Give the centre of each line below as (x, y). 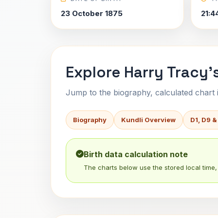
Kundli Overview (148, 120)
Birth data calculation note (136, 154)
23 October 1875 (92, 13)
